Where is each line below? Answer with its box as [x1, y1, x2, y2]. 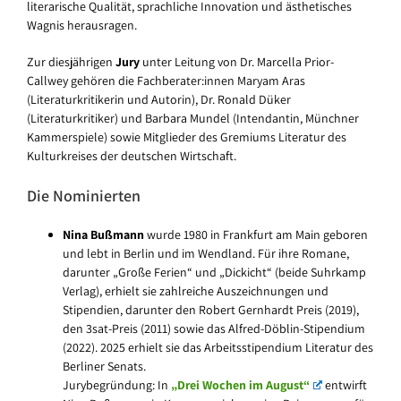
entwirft [322, 377, 368, 394]
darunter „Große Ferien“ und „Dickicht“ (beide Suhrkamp [63, 264, 366, 281]
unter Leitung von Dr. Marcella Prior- [140, 54, 334, 71]
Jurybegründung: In [63, 377, 171, 394]
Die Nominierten [27, 185, 141, 207]
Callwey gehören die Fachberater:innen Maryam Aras [27, 73, 305, 90]
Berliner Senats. [63, 358, 146, 375]
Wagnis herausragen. [27, 17, 137, 34]
